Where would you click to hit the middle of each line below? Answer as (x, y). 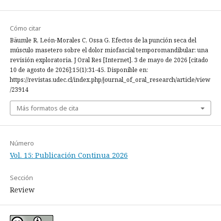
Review (22, 190)
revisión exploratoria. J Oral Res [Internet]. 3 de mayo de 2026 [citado (109, 60)
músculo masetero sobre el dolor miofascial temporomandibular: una (109, 50)
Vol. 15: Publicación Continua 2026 (69, 155)
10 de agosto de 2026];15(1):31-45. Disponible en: (79, 70)
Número (22, 143)
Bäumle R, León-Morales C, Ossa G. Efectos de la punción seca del (103, 40)
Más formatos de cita (48, 108)
